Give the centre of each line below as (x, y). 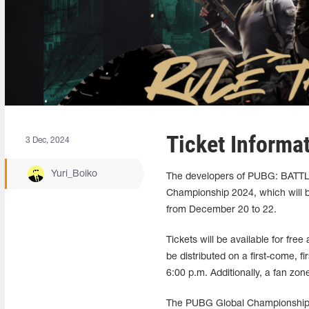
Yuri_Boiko (74, 174)
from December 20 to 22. (221, 210)
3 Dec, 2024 (48, 140)
